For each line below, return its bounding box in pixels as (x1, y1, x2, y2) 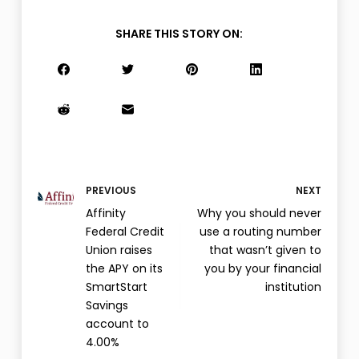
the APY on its (85, 260, 163, 276)
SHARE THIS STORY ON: (115, 25, 244, 42)
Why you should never (197, 204, 322, 221)
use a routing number (200, 223, 322, 240)
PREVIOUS (85, 183, 136, 197)
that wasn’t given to (209, 241, 322, 258)
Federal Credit (85, 223, 164, 240)
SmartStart (85, 278, 147, 295)
